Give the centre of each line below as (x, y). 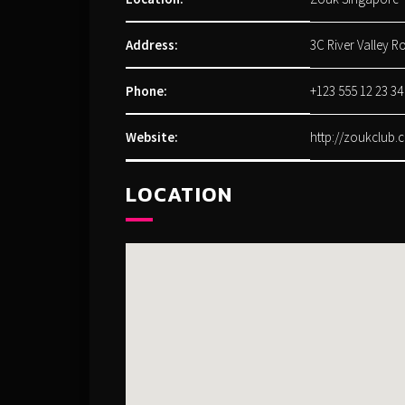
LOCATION (179, 194)
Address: (152, 45)
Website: (152, 137)
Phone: (146, 91)
